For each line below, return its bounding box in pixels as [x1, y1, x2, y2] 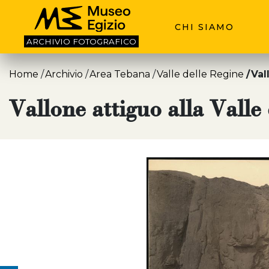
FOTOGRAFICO [73, 37, 136, 47]
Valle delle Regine [157, 68, 244, 80]
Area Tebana [89, 68, 150, 80]
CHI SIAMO [175, 21, 234, 32]
